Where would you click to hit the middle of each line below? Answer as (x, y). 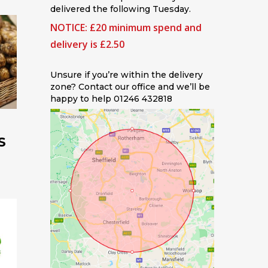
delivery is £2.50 (88, 44)
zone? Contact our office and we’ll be (130, 87)
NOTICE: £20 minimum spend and (126, 28)
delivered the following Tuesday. (121, 9)
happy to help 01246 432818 (112, 99)
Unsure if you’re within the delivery (127, 75)
